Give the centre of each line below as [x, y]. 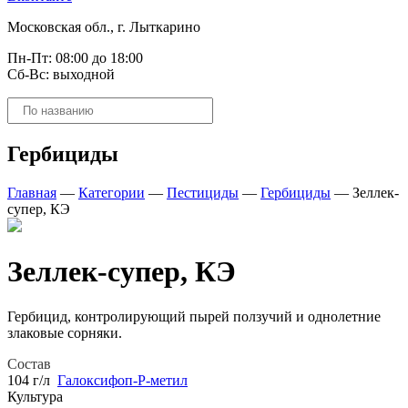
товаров [31, 121]
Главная [32, 192]
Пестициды [203, 192]
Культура [35, 396]
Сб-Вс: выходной [61, 74]
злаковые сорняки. [65, 332]
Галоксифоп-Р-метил [122, 380]
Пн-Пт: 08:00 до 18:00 [75, 58]
